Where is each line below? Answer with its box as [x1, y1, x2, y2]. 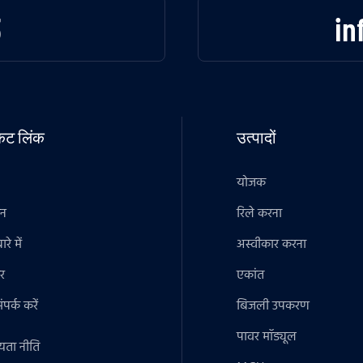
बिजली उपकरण [237, 295, 310, 317]
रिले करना [237, 203, 283, 224]
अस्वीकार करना [237, 233, 307, 255]
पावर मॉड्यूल [237, 326, 297, 348]
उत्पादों [237, 126, 277, 147]
